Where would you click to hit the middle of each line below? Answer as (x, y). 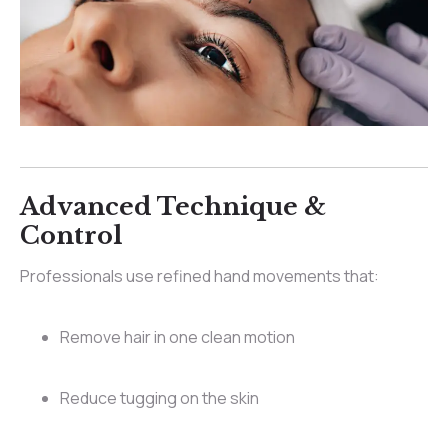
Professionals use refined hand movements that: (199, 276)
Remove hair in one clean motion (177, 337)
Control (71, 235)
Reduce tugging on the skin (159, 398)
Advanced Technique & (173, 206)
